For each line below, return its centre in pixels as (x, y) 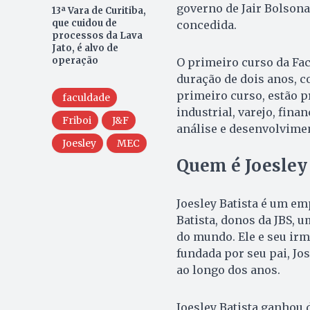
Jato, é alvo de (85, 48)
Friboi (76, 120)
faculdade (86, 97)
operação (75, 60)
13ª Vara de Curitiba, (99, 10)
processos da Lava (97, 35)
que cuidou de (84, 23)
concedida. (206, 25)
